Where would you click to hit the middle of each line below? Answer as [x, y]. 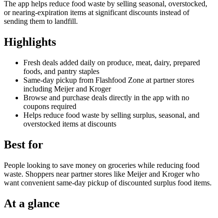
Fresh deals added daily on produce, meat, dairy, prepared [112, 62]
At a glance [32, 203]
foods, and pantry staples [61, 71]
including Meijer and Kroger [67, 89]
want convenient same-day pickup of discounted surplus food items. [108, 182]
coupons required [50, 106]
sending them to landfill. [41, 21]
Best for [24, 144]
